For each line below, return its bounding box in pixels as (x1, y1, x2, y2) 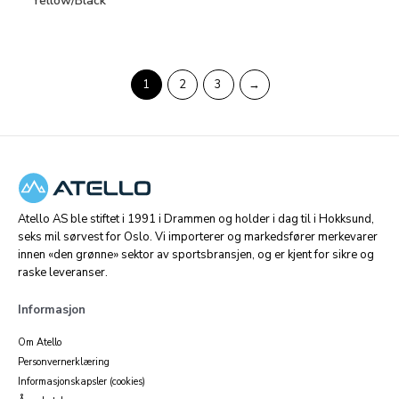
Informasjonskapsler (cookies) (18, 374, 145, 388)
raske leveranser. (18, 264, 108, 281)
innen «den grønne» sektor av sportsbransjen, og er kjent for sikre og (18, 246, 374, 263)
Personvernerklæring (18, 354, 110, 369)
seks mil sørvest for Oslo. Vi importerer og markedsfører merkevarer (18, 228, 378, 245)
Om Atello (18, 335, 61, 349)
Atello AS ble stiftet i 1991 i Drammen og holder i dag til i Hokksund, (18, 210, 374, 227)
